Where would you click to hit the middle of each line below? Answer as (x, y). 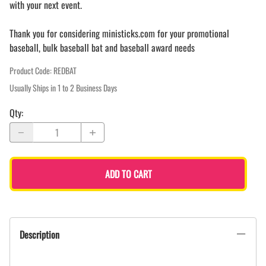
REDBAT (65, 71)
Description (39, 235)
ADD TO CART (128, 174)
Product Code (30, 71)
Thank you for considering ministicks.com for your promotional (119, 34)
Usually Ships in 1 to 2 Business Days (63, 88)
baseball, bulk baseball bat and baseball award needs (102, 48)
